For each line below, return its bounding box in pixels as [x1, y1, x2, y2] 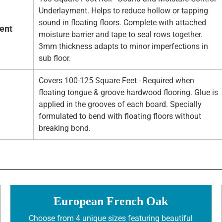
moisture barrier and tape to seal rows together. [39, 30, 203, 40]
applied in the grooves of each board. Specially [39, 100, 202, 110]
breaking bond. [39, 123, 91, 133]
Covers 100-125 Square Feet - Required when [39, 76, 194, 86]
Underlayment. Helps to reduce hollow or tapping [39, 6, 208, 16]
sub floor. [39, 54, 71, 63]
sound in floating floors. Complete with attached [39, 18, 206, 28]
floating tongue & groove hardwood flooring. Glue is [39, 88, 218, 98]
